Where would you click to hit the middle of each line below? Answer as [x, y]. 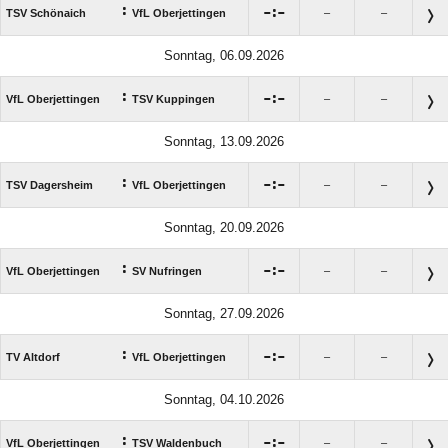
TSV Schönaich [46, 12]
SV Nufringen [167, 270]
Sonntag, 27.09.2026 [224, 313]
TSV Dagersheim [49, 184]
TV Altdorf [33, 356]
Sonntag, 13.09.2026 [224, 141]
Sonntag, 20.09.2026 [224, 227]
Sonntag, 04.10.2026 [224, 399]
